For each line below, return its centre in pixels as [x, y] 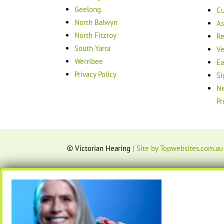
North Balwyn [96, 22]
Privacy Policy [96, 74]
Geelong [88, 9]
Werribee [89, 61]
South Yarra [93, 48]
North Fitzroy [96, 35]
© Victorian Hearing [100, 148]
